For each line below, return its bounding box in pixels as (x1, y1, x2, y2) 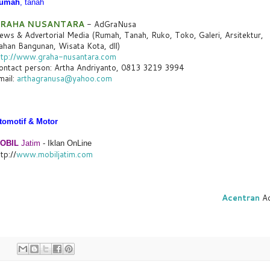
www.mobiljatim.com (16, 148, 93, 160)
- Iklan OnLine (40, 138, 92, 148)
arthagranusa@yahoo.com (17, 72, 112, 84)
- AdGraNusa (84, 18, 136, 30)
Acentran (222, 192, 260, 203)
